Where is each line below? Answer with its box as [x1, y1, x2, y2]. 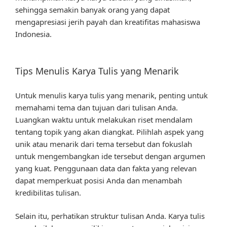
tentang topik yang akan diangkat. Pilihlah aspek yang [15, 126, 204, 137]
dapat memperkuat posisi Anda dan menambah [15, 175, 182, 185]
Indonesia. [15, 28, 52, 39]
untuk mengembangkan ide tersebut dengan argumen [15, 150, 205, 161]
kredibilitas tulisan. [15, 187, 81, 198]
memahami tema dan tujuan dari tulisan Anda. [15, 102, 178, 112]
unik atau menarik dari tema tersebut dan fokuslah [15, 138, 192, 149]
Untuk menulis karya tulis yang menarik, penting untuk [15, 90, 208, 100]
